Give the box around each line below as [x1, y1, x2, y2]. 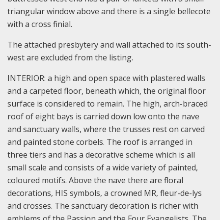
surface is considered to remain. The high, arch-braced [7, 98, 208, 109]
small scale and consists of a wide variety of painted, [7, 162, 198, 173]
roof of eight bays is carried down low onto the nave [7, 110, 199, 122]
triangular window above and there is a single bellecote [7, 5, 211, 17]
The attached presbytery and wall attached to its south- [7, 39, 211, 50]
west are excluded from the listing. [7, 52, 133, 63]
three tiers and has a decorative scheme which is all [7, 149, 195, 160]
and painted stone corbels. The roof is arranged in [7, 136, 192, 147]
